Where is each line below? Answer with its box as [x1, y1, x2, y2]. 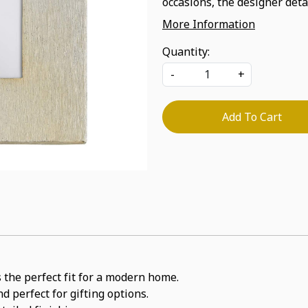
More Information [162, 16, 255, 32]
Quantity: [162, 44, 210, 59]
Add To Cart [221, 109, 282, 124]
